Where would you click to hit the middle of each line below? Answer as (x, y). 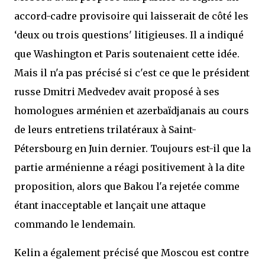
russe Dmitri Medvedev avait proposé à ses (117, 92)
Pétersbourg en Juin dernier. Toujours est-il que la (132, 148)
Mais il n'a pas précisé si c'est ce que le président (132, 73)
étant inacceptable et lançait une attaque (110, 205)
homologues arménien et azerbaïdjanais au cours (132, 111)
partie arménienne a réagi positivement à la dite (130, 167)
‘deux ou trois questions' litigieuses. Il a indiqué (129, 35)
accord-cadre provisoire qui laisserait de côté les (131, 16)
